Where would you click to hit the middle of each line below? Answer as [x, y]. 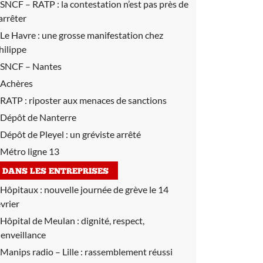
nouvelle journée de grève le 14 [106, 189]
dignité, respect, [113, 220]
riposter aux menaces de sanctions [98, 100]
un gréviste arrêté [105, 134]
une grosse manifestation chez [102, 35]
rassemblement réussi [129, 252]
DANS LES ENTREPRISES [55, 172]
